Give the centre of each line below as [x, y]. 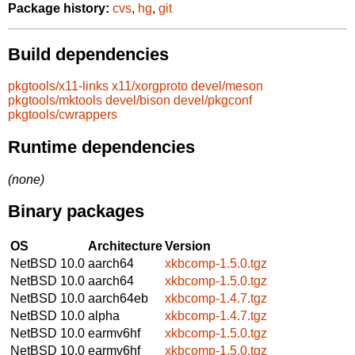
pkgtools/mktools [55, 101]
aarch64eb [118, 298]
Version [188, 246]
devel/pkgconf [213, 101]
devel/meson [227, 86]
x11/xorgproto [150, 86]
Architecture [125, 246]
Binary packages [76, 212]
